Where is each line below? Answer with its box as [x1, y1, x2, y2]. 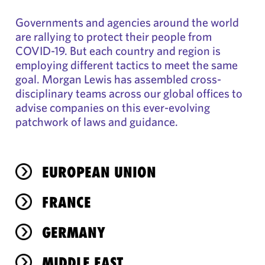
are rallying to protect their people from [15, 29, 212, 44]
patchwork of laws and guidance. [15, 114, 178, 129]
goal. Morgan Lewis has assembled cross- [15, 72, 221, 86]
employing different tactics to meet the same [15, 57, 238, 72]
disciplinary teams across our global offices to [15, 86, 243, 101]
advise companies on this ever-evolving [15, 100, 210, 115]
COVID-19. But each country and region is [15, 43, 221, 58]
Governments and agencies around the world [15, 15, 239, 30]
